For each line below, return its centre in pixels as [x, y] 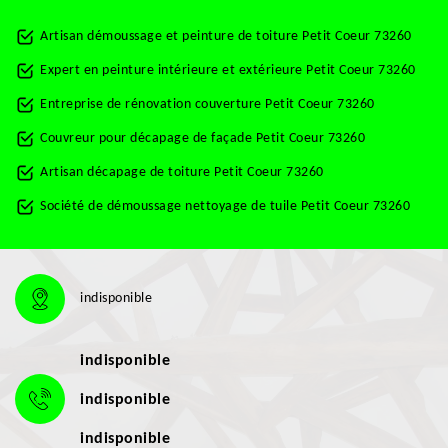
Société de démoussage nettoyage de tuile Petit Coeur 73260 [225, 206]
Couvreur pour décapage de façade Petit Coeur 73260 [202, 138]
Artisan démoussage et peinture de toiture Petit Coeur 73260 [226, 36]
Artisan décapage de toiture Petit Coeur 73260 [182, 172]
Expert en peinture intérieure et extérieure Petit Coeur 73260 [228, 70]
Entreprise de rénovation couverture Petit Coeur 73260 [207, 104]
